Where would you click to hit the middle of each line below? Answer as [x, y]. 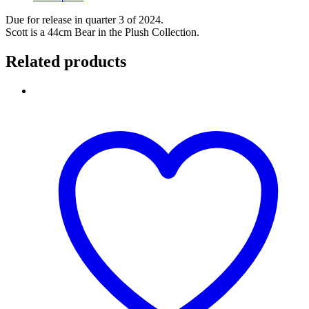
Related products [66, 61]
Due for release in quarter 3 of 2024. [84, 19]
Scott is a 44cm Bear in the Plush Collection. [102, 32]
